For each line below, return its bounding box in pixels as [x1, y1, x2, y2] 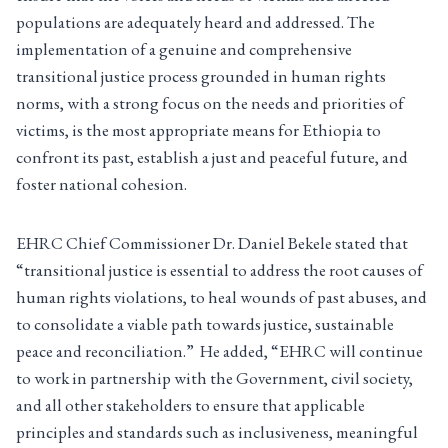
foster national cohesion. [16, 173, 190, 196]
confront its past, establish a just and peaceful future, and [16, 146, 408, 169]
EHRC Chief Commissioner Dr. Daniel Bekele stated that [16, 232, 408, 255]
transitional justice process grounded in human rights [16, 65, 386, 88]
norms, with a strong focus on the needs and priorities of [16, 92, 404, 115]
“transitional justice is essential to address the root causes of [16, 259, 423, 282]
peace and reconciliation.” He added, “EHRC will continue [16, 340, 423, 363]
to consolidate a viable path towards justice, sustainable [16, 313, 394, 336]
